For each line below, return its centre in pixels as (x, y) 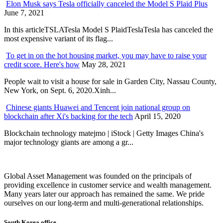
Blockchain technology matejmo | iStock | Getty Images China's (104, 133)
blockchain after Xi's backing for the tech (68, 116)
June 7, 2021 (24, 12)
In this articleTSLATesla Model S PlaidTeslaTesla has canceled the (109, 29)
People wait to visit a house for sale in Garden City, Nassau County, (110, 81)
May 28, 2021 (104, 64)
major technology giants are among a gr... (69, 142)
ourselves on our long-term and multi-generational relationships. (104, 203)
